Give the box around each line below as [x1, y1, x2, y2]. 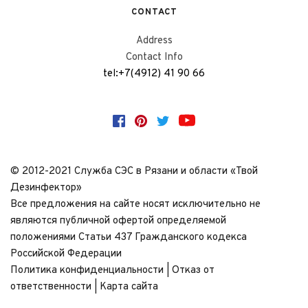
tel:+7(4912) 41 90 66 [103, 67, 205, 80]
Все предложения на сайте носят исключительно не [10, 197, 261, 211]
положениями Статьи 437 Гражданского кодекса [10, 230, 247, 244]
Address [135, 34, 173, 47]
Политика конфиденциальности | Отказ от [10, 263, 214, 277]
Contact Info [125, 51, 183, 64]
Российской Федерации [10, 247, 122, 261]
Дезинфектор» [10, 181, 82, 195]
